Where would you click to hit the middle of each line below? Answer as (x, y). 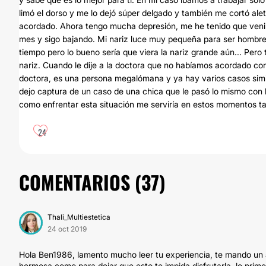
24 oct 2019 (67, 229)
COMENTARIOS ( (80, 182)
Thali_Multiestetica (79, 217)
